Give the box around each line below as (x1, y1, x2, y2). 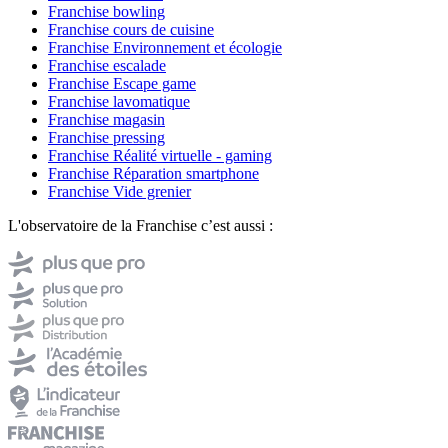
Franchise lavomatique (48, 93, 190, 111)
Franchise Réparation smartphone (48, 165, 259, 183)
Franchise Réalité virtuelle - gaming (48, 147, 272, 165)
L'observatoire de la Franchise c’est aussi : (8, 217, 273, 235)
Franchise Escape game (48, 75, 196, 93)
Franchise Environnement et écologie (48, 39, 282, 57)
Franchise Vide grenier (48, 183, 191, 201)
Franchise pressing (48, 129, 165, 147)
